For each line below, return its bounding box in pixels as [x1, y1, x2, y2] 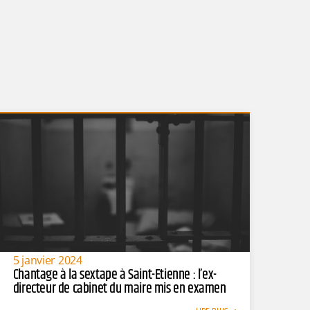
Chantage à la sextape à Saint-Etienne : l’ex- [12, 264, 217, 286]
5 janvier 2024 [12, 252, 82, 268]
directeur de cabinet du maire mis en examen [12, 277, 226, 300]
